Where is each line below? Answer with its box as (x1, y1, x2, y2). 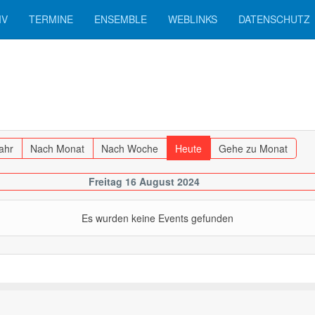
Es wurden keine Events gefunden (82, 211, 233, 225)
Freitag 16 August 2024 (88, 174, 200, 188)
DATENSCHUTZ (238, 12, 310, 26)
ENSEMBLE (94, 12, 147, 26)
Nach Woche (101, 141, 159, 155)
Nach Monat (30, 141, 85, 155)
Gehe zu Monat (219, 141, 288, 155)
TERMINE (29, 12, 73, 26)
